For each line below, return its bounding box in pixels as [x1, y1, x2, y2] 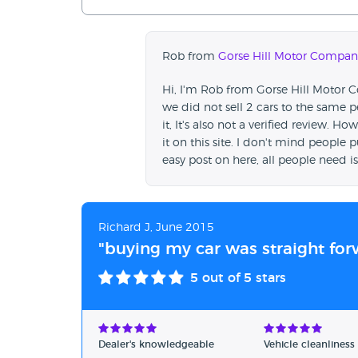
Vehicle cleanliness [264, 340, 355, 350]
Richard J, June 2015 [98, 222, 214, 234]
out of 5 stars [198, 272, 286, 285]
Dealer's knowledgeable [98, 340, 214, 350]
